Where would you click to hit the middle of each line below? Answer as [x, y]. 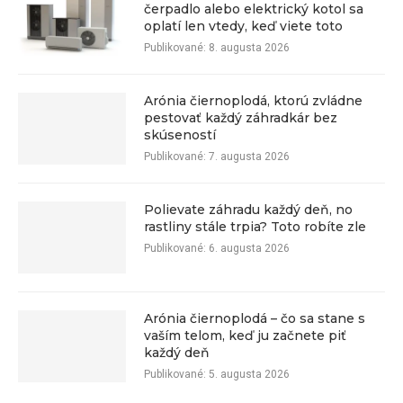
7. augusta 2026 [248, 156]
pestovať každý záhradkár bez [241, 117]
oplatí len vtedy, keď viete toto [243, 26]
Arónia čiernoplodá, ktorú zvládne [253, 100]
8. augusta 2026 [248, 47]
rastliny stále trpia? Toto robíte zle [255, 226]
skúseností [180, 134]
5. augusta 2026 [248, 374]
